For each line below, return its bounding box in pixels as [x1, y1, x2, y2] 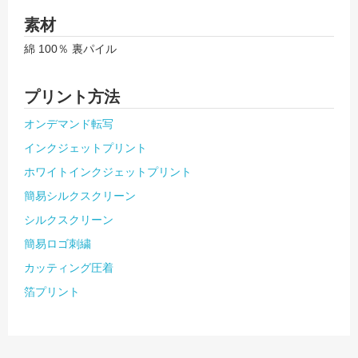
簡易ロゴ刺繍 [24, 237, 91, 250]
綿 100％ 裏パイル [24, 42, 117, 55]
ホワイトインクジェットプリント [24, 165, 192, 178]
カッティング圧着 [24, 261, 113, 274]
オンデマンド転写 [24, 117, 113, 130]
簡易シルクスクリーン [24, 189, 136, 202]
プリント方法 [24, 87, 120, 105]
